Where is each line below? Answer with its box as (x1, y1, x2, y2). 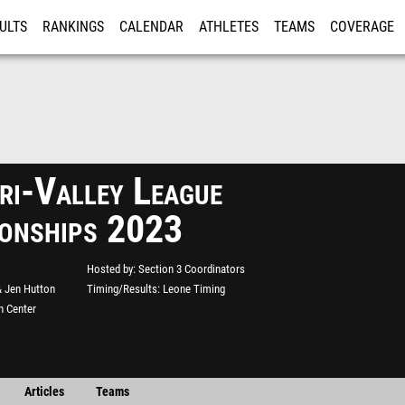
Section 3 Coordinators (138, 262, 245, 276)
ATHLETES (199, 19, 259, 35)
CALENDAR (119, 19, 184, 35)
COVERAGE (330, 19, 394, 35)
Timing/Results (87, 282, 157, 296)
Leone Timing (163, 282, 225, 296)
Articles (24, 384, 64, 400)
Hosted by (87, 262, 133, 276)
